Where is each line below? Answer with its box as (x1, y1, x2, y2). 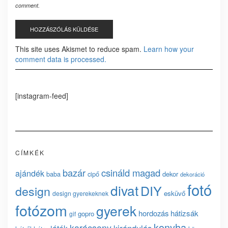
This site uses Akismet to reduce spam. (15, 44, 144, 54)
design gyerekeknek (52, 189, 108, 198)
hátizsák (170, 208, 198, 219)
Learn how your (144, 44, 194, 54)
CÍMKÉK (15, 148, 45, 157)
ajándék (15, 167, 44, 180)
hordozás (138, 208, 168, 219)
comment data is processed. (15, 54, 106, 65)
